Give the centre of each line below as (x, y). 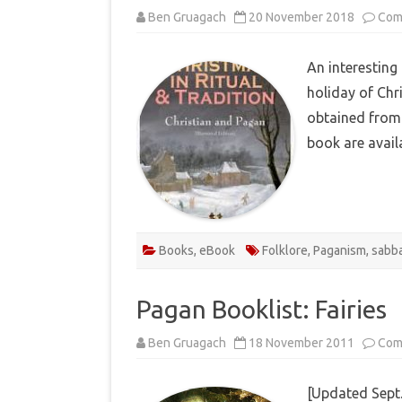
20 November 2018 (301, 17)
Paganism (340, 250)
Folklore (285, 250)
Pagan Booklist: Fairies (262, 309)
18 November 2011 (301, 342)
